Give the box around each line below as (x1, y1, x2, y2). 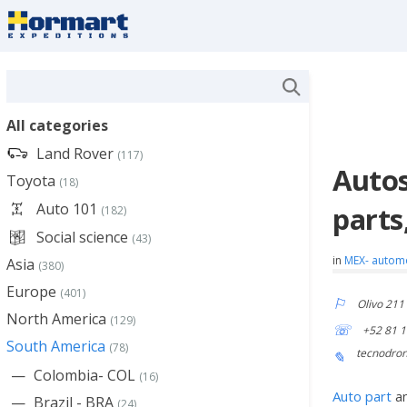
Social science (36, 227, 128, 247)
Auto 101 (36, 199, 97, 219)
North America (6, 309, 106, 329)
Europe (6, 282, 56, 302)
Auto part (333, 387, 392, 405)
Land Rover (36, 144, 114, 164)
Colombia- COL (34, 365, 135, 385)
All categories (6, 115, 108, 135)
